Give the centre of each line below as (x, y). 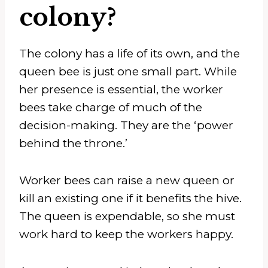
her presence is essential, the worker (121, 89)
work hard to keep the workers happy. (126, 234)
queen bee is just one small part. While (128, 71)
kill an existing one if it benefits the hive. (130, 198)
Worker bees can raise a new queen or (127, 180)
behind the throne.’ (73, 143)
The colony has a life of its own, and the (130, 53)
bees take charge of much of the (111, 107)
